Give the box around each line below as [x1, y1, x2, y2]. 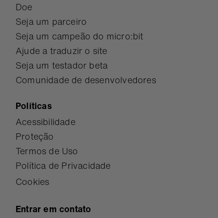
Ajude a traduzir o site [16, 44, 108, 57]
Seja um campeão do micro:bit [16, 30, 144, 42]
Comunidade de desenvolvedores [16, 73, 156, 86]
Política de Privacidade [16, 159, 111, 172]
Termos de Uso [16, 145, 78, 157]
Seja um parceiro [16, 15, 87, 28]
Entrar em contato [16, 202, 91, 215]
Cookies [16, 175, 50, 188]
